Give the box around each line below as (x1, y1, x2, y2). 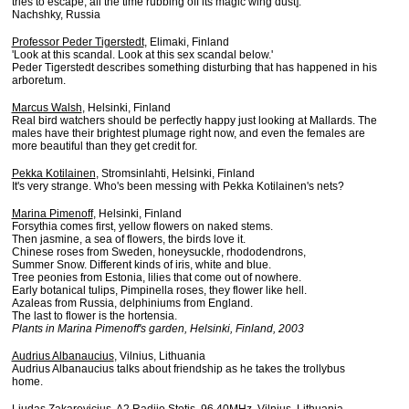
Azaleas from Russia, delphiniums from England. (11, 297, 253, 309)
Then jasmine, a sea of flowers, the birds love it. (11, 233, 246, 246)
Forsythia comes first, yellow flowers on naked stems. (11, 220, 273, 233)
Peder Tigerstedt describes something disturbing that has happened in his (11, 61, 377, 74)
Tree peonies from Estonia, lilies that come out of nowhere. (11, 271, 301, 284)
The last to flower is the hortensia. (11, 309, 177, 322)
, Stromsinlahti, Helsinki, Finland (95, 167, 255, 180)
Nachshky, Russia (11, 8, 100, 21)
